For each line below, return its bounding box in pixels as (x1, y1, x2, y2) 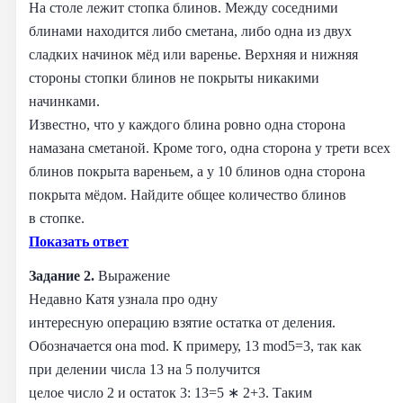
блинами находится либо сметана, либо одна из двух (29, 22, 352, 40)
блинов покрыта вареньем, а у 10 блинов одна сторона (29, 162, 365, 180)
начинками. (29, 92, 100, 110)
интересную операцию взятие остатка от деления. (29, 313, 336, 331)
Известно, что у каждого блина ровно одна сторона (29, 115, 345, 133)
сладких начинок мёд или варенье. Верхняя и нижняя (29, 45, 358, 63)
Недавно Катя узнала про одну (29, 290, 218, 308)
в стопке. (29, 209, 85, 227)
